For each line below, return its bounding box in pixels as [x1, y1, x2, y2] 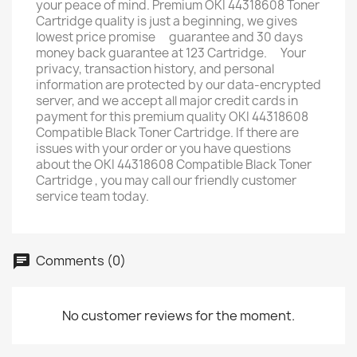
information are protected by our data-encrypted [36, 76, 321, 93]
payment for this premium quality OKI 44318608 [36, 108, 308, 125]
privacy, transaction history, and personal [36, 61, 274, 77]
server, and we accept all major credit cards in [36, 92, 298, 109]
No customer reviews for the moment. [62, 307, 295, 324]
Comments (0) [33, 251, 126, 269]
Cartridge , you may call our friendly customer [36, 172, 296, 189]
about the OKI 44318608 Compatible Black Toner [36, 156, 312, 173]
